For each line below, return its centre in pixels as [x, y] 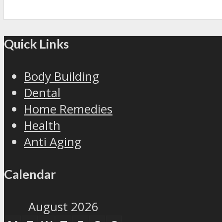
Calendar [30, 174]
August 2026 [63, 207]
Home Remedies [68, 109]
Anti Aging [53, 142]
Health [42, 125]
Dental [42, 93]
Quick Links [36, 43]
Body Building [61, 76]
